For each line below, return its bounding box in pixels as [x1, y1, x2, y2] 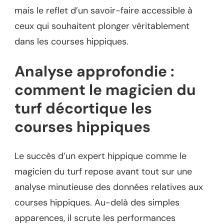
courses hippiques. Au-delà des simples [14, 196, 179, 209]
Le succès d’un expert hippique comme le [14, 150, 186, 162]
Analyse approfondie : [14, 61, 174, 81]
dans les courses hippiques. [14, 35, 128, 48]
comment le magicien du [14, 80, 196, 100]
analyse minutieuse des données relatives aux [14, 181, 203, 193]
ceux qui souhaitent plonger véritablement [14, 20, 189, 32]
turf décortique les [14, 98, 152, 118]
